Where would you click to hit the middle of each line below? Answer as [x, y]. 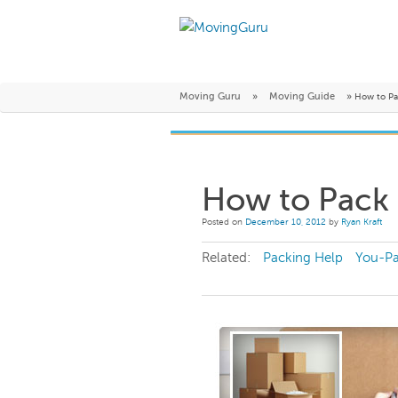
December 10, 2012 [286, 222]
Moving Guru [210, 96]
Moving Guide [302, 96]
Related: [226, 258]
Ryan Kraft [362, 222]
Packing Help [303, 258]
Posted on [222, 222]
